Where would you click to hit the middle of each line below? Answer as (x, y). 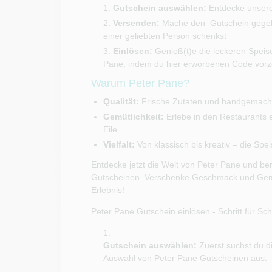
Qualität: (121, 101)
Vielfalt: (119, 144)
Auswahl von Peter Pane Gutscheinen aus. (186, 258)
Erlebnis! (107, 190)
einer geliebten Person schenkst (165, 36)
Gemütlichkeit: (133, 117)
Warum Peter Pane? (140, 83)
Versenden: (136, 23)
